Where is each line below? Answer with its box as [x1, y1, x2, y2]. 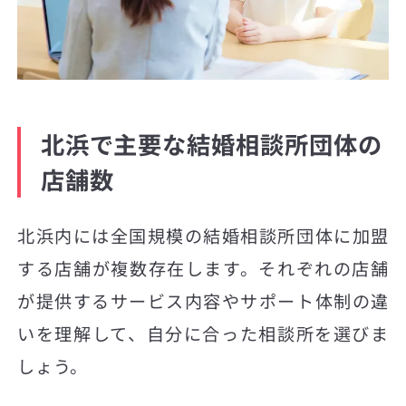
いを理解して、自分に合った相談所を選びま [17, 321, 389, 347]
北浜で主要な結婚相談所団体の [40, 127, 382, 162]
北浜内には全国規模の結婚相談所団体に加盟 [17, 223, 389, 249]
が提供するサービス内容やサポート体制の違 [17, 288, 389, 314]
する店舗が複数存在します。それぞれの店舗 [17, 256, 389, 282]
